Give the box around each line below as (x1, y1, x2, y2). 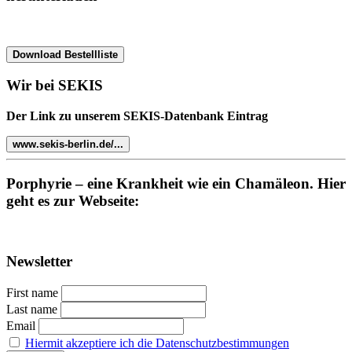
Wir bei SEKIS (6, 77, 103, 94)
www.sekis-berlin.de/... (13, 138, 123, 150)
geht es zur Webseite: (6, 192, 139, 209)
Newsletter (6, 253, 72, 270)
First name (6, 285, 58, 299)
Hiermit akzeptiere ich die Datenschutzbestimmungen (25, 335, 289, 350)
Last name (6, 302, 57, 316)
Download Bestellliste (13, 48, 118, 60)
